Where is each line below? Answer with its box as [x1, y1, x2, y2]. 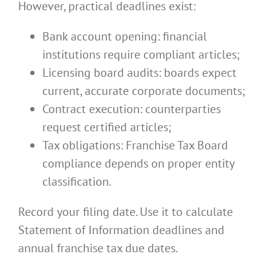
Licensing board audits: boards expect [42, 65, 237, 81]
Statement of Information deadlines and [18, 222, 224, 238]
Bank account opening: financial [42, 28, 207, 45]
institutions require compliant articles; [42, 47, 240, 63]
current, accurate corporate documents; [42, 83, 245, 99]
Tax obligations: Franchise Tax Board [42, 137, 228, 154]
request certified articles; [42, 119, 171, 135]
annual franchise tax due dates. [18, 240, 178, 256]
